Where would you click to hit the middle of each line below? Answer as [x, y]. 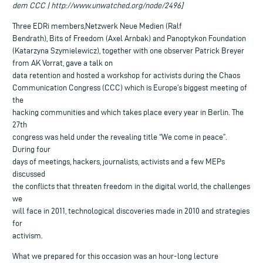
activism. [28, 235]
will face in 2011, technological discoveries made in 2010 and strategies [131, 211]
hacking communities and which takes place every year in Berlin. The [128, 112]
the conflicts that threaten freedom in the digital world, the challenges [131, 186]
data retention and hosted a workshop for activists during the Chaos [126, 75]
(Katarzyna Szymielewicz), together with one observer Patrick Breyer [128, 50]
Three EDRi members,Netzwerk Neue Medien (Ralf [97, 26]
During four [31, 149]
